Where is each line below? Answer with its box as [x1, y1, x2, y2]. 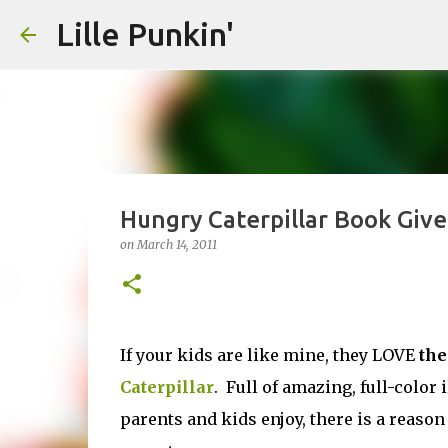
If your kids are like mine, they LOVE [119, 345, 419, 365]
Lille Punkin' [56, 16, 234, 52]
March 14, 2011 [136, 237, 217, 252]
